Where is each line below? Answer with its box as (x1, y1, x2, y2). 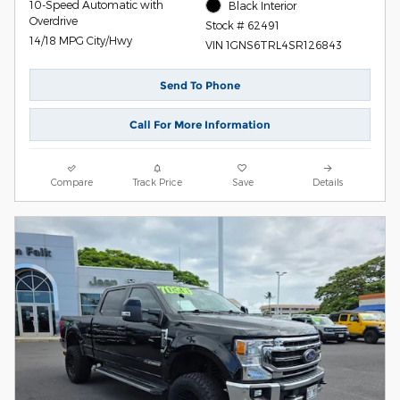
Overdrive (29, 14, 78, 28)
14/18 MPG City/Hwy (29, 34, 132, 47)
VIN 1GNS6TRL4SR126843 (204, 38, 342, 52)
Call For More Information (129, 118, 271, 132)
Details (312, 175, 344, 187)
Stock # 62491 (204, 19, 279, 32)
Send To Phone (160, 78, 240, 92)
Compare (51, 175, 94, 187)
